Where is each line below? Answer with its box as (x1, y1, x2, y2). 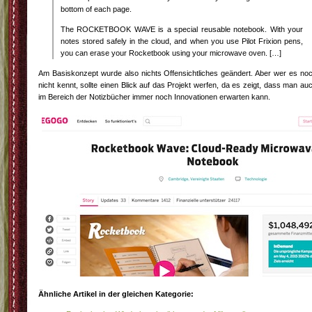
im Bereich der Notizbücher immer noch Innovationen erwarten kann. (38, 93, 270, 101)
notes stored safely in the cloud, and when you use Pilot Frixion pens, (61, 37, 303, 45)
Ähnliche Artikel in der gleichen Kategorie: (38, 290, 194, 298)
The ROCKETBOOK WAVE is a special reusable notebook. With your (61, 25, 303, 33)
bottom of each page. (61, 5, 132, 13)
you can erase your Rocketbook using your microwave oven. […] (61, 49, 281, 57)
